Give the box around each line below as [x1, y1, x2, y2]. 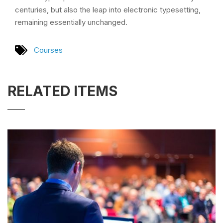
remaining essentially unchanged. [15, 17, 127, 27]
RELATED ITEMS [7, 83, 117, 100]
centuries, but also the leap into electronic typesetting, [15, 5, 201, 14]
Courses [34, 45, 63, 55]
